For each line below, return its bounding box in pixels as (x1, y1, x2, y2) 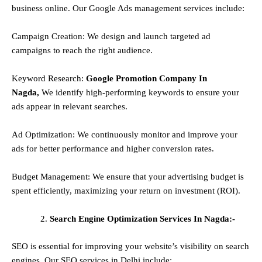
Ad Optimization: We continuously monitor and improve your (12, 130, 237, 140)
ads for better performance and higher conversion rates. (12, 144, 214, 154)
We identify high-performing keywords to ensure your (42, 88, 239, 98)
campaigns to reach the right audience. (12, 46, 153, 56)
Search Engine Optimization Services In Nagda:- (50, 214, 235, 224)
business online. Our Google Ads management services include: (12, 4, 244, 13)
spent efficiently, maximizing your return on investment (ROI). (12, 186, 240, 196)
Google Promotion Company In (86, 74, 207, 84)
